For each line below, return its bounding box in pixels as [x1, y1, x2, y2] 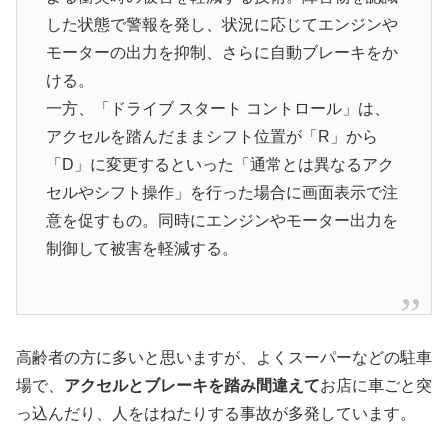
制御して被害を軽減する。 [45, 240, 238, 257]
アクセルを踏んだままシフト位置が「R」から [45, 128, 378, 145]
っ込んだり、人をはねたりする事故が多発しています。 [16, 404, 416, 422]
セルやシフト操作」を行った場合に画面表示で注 [45, 184, 398, 201]
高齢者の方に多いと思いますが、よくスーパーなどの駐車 [16, 348, 432, 366]
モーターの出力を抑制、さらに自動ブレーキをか [45, 44, 398, 61]
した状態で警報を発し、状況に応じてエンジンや [45, 16, 398, 33]
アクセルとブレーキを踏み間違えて [64, 376, 320, 394]
